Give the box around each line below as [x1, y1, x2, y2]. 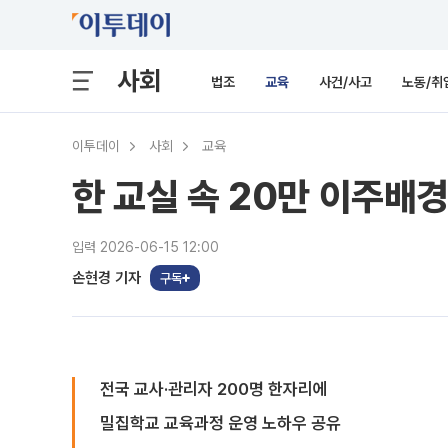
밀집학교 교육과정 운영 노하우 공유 [100, 413, 341, 433]
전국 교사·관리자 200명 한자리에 [100, 379, 328, 399]
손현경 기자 [72, 268, 141, 287]
